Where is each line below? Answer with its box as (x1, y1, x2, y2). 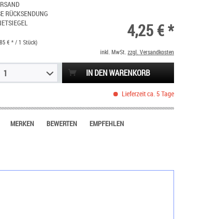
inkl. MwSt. (100, 48, 128, 56)
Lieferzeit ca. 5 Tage (120, 89, 174, 98)
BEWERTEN (46, 119, 78, 128)
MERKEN (10, 119, 35, 128)
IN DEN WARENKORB (86, 67, 150, 78)
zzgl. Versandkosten (127, 48, 174, 56)
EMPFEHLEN (89, 119, 125, 128)
